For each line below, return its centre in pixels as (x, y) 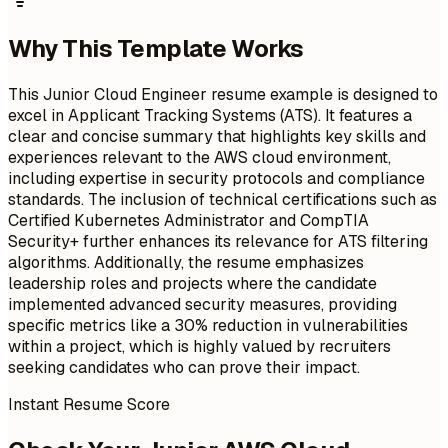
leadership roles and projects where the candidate (192, 283)
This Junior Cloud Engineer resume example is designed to (223, 94)
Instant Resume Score (89, 404)
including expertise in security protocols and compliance (216, 178)
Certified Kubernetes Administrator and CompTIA (188, 220)
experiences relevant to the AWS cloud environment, (199, 157)
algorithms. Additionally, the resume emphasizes (186, 262)
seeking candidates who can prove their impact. (184, 367)
